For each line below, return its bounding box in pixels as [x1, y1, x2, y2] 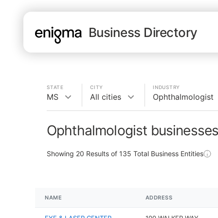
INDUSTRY [153, 84, 180, 90]
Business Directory [89, 24, 198, 40]
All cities [90, 92, 121, 102]
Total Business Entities [131, 149, 203, 158]
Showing [47, 149, 76, 158]
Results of [84, 149, 119, 158]
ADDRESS [145, 194, 173, 201]
